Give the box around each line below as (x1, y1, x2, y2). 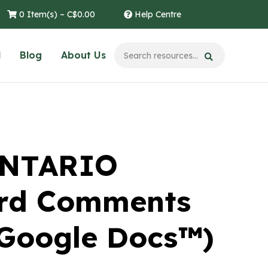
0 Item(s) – (17, 9, 67, 20)
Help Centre (132, 9, 181, 20)
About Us (61, 49, 106, 61)
